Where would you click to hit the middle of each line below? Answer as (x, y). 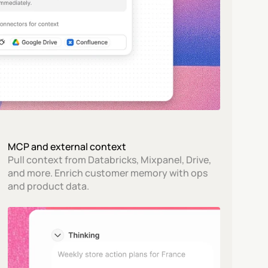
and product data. (49, 186)
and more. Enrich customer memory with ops (108, 173)
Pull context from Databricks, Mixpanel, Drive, (110, 160)
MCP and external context (67, 147)
